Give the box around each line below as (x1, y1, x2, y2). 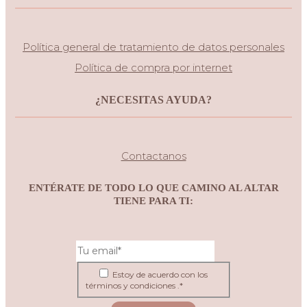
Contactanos (121, 149, 186, 162)
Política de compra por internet (75, 60, 232, 74)
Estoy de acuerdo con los (110, 269, 208, 280)
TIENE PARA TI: (114, 195, 193, 206)
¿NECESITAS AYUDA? (95, 93, 212, 106)
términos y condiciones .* (86, 280, 183, 291)
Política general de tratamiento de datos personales (23, 40, 284, 53)
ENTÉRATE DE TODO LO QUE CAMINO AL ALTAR (28, 182, 279, 193)
